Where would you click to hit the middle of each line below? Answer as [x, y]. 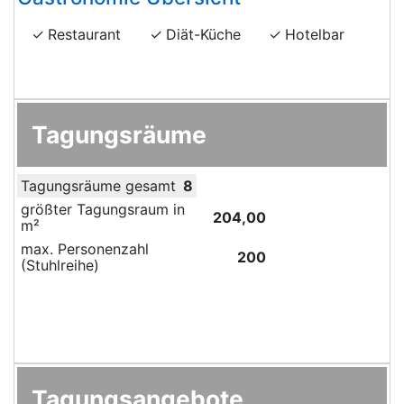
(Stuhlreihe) [60, 265]
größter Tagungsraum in [103, 209]
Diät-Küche [204, 34]
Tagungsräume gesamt [98, 185]
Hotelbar [314, 34]
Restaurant [84, 34]
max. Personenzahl [85, 248]
